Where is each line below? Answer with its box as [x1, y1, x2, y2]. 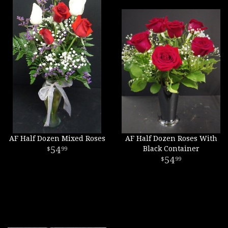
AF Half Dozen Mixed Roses [9, 134, 105, 142]
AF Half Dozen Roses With [125, 134, 217, 142]
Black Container [142, 145, 199, 153]
